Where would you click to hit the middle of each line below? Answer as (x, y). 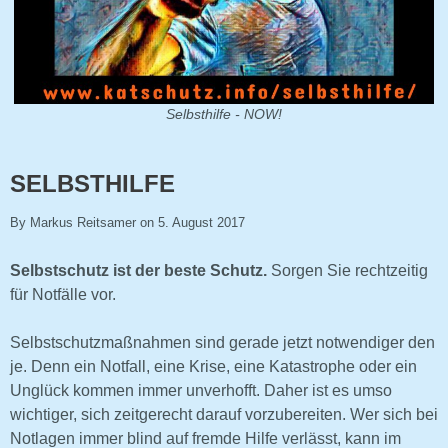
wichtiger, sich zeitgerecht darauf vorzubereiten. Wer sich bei (224, 414)
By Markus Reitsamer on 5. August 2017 (127, 222)
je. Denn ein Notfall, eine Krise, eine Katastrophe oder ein (213, 366)
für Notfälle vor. (63, 294)
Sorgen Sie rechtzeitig (349, 270)
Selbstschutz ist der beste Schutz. (140, 270)
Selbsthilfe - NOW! (224, 113)
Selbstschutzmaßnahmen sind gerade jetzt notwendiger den (222, 342)
